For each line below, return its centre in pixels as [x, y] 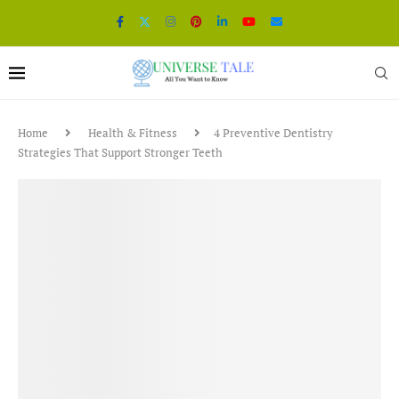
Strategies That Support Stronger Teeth [120, 152]
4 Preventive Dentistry [273, 133]
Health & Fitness [133, 133]
